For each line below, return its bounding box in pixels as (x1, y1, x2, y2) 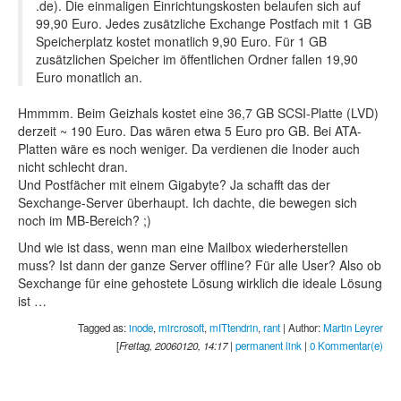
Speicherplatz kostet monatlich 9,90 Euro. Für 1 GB (36, 31, 327, 50)
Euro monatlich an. (36, 67, 142, 86)
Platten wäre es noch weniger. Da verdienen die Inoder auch (18, 139, 360, 158)
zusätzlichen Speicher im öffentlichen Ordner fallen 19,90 (36, 49, 358, 68)
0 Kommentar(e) (310, 337, 383, 353)
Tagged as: (78, 320, 129, 335)
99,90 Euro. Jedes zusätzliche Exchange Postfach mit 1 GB (36, 13, 371, 32)
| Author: (280, 320, 323, 335)
